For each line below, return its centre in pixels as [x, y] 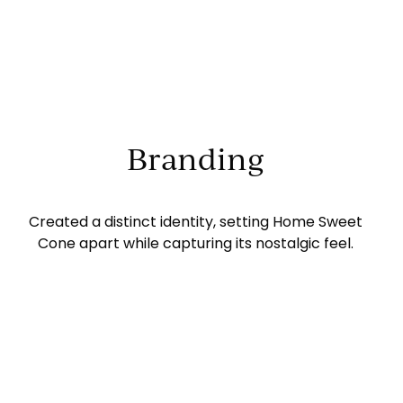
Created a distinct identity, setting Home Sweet [195, 222]
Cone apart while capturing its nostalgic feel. [195, 244]
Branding [195, 159]
